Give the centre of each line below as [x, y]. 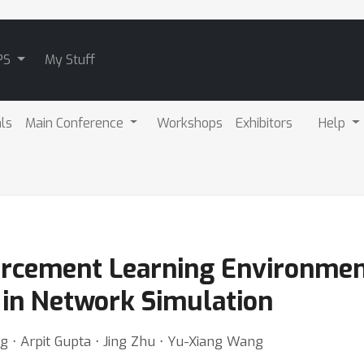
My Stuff [69, 60]
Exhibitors [264, 123]
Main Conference [76, 123]
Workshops [190, 123]
